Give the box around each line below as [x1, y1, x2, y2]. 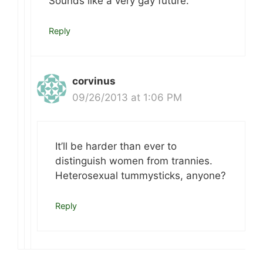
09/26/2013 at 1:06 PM [72, 91, 182, 103]
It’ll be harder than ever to [55, 140, 177, 153]
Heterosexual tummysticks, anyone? [55, 170, 226, 182]
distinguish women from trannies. [55, 155, 213, 167]
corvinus [72, 75, 116, 87]
